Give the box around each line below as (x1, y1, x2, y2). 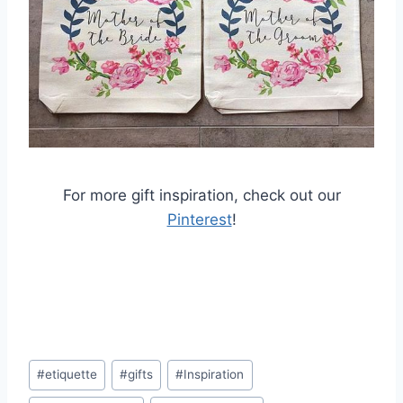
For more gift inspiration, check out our (62, 186, 341, 205)
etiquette (45, 367, 98, 382)
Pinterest (166, 210, 232, 229)
